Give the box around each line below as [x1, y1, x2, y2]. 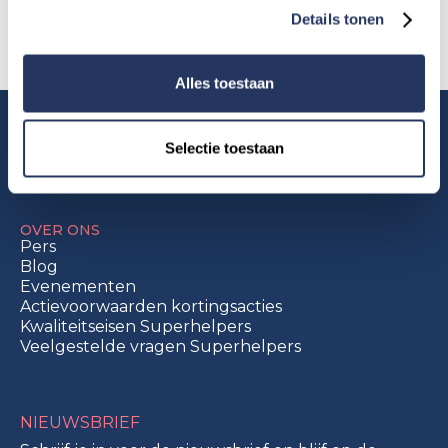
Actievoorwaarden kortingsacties [20, 296, 282, 316]
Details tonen [291, 10, 385, 28]
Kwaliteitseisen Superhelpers [20, 316, 251, 336]
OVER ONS [20, 220, 100, 239]
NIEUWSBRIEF [20, 412, 140, 432]
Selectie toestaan [164, 139, 284, 157]
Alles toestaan [174, 74, 274, 91]
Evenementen [20, 276, 136, 296]
